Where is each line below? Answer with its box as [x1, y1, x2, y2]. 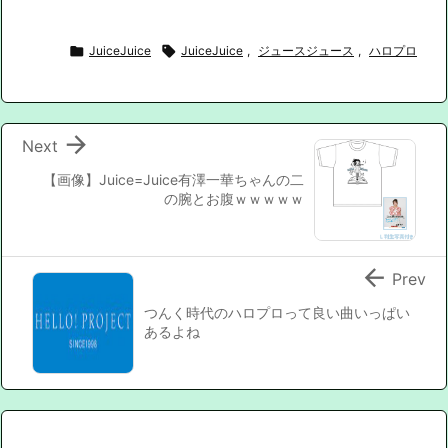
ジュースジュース [258, 42, 354, 58]
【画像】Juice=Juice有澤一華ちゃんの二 [43, 170, 304, 188]
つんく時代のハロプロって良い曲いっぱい [144, 303, 410, 321]
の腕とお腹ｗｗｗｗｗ [164, 189, 304, 207]
